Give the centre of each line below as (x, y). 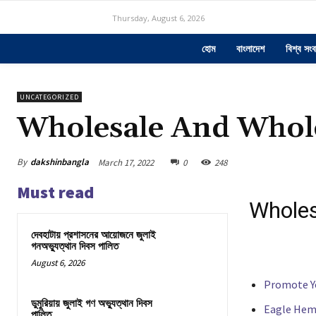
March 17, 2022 (126, 162)
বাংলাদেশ (250, 49)
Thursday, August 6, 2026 (158, 18)
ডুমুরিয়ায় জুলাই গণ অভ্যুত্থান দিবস (92, 304)
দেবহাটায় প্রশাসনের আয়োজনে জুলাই (93, 235)
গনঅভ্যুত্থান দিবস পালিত (75, 246)
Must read (55, 192)
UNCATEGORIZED (49, 97)
